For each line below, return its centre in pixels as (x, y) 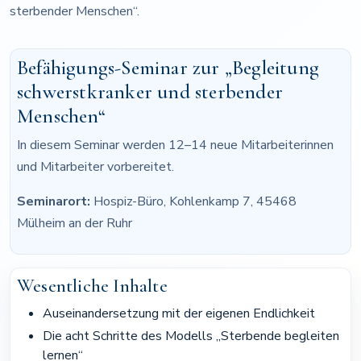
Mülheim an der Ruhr (75, 224)
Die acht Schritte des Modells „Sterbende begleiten (191, 336)
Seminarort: (54, 202)
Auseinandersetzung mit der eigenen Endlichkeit (179, 314)
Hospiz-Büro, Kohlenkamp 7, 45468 (193, 202)
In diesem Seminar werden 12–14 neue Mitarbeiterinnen (175, 145)
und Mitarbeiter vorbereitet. (95, 167)
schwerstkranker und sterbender (150, 92)
